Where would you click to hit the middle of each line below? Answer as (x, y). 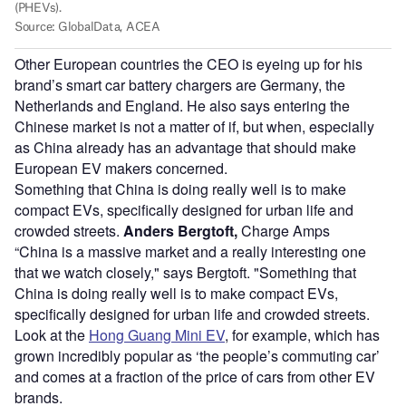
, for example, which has (302, 335)
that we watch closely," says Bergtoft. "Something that (185, 273)
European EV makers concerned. (121, 169)
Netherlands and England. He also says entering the (182, 106)
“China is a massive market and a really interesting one (190, 252)
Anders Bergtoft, (180, 231)
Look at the (52, 335)
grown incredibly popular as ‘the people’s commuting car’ (197, 356)
